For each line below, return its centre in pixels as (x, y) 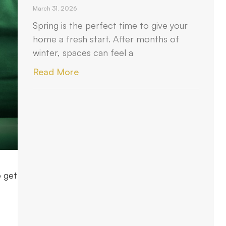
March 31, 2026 (55, 8)
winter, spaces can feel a (83, 52)
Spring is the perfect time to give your (110, 25)
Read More (56, 72)
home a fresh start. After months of (106, 39)
